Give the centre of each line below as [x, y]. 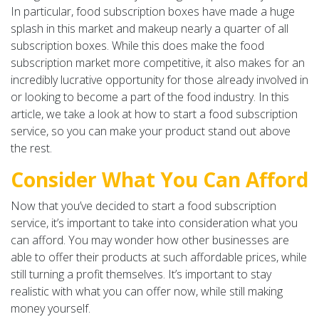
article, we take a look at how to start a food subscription [154, 114]
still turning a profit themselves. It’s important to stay [141, 274]
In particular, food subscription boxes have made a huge [153, 11]
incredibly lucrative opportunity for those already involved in [159, 79]
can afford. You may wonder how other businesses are [150, 240]
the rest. [31, 148]
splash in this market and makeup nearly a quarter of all [150, 28]
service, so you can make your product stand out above [151, 131]
